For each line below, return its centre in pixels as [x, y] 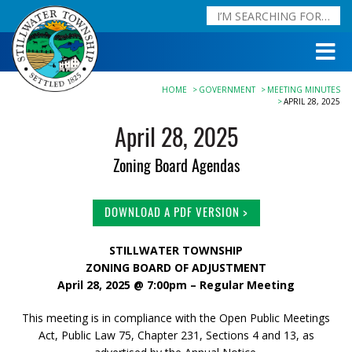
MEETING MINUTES [304, 90]
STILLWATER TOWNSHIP [176, 250]
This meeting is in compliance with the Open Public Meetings [176, 318]
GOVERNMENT [227, 90]
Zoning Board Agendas [176, 165]
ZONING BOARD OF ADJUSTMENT [176, 268]
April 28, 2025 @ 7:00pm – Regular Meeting [176, 285]
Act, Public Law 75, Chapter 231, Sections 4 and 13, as [176, 335]
